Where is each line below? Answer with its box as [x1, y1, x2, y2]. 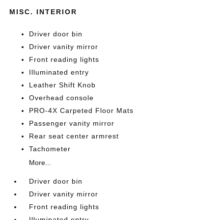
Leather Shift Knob [29, 81, 96, 89]
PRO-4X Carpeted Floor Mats [29, 106, 134, 114]
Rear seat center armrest [29, 132, 119, 140]
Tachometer [29, 144, 71, 153]
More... [29, 158, 52, 166]
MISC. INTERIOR [9, 7, 78, 16]
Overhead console [29, 93, 94, 102]
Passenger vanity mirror [29, 119, 115, 127]
